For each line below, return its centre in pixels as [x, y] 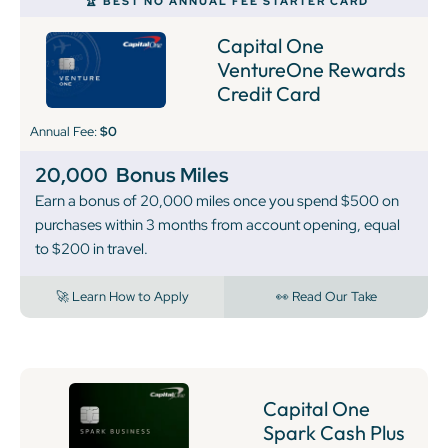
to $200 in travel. [91, 248]
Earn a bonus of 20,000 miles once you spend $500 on [217, 200]
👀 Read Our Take [326, 296]
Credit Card [268, 94]
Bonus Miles [172, 174]
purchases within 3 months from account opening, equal [217, 224]
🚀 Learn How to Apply [122, 296]
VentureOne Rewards [311, 70]
